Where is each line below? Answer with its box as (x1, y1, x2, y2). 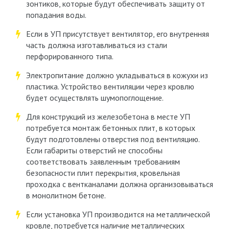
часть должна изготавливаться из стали (26, 40, 167, 50)
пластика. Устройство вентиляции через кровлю (26, 81, 194, 91)
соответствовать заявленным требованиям (26, 156, 180, 167)
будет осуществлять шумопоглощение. (26, 93, 164, 103)
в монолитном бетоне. (26, 190, 106, 200)
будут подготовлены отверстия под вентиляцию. (26, 134, 199, 144)
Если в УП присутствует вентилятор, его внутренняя (26, 29, 209, 39)
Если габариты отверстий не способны (26, 145, 163, 155)
